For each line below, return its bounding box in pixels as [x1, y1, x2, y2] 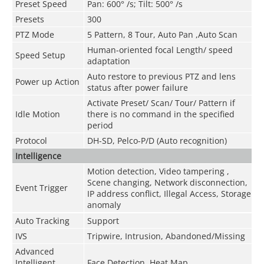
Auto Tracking [15, 214, 70, 226]
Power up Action [15, 75, 80, 87]
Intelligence [15, 150, 61, 161]
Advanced [15, 245, 54, 257]
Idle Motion [15, 108, 60, 120]
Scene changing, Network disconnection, [87, 176, 247, 188]
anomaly [87, 199, 121, 210]
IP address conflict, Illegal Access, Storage [87, 187, 251, 199]
